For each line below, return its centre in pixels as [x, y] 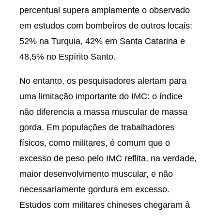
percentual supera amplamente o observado [105, 10]
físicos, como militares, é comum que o [95, 143]
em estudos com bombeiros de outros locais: [106, 26]
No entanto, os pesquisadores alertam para [103, 81]
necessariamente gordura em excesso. [94, 189]
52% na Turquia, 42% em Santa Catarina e [102, 41]
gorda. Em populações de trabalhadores [97, 127]
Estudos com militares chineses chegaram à [105, 205]
